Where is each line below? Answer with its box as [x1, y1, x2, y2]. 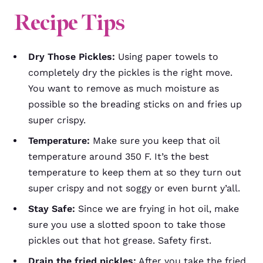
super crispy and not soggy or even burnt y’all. [28, 182, 240, 194]
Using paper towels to [115, 50, 218, 62]
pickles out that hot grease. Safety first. [28, 234, 211, 246]
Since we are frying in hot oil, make [75, 203, 239, 214]
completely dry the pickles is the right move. [28, 66, 232, 78]
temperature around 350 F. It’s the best [28, 150, 209, 162]
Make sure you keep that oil [90, 134, 220, 146]
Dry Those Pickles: [28, 50, 115, 62]
